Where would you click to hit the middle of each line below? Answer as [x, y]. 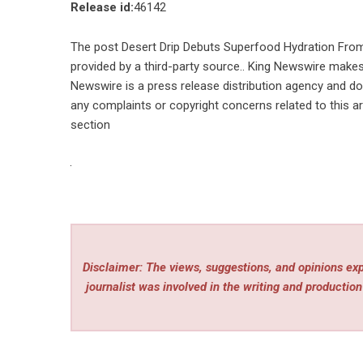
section [90, 125]
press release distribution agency [235, 86]
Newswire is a [109, 86]
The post [96, 47]
